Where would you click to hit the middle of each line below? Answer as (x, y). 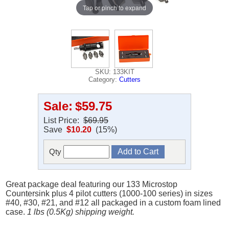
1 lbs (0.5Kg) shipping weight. (81, 212)
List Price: (63, 121)
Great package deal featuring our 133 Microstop (92, 185)
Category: (104, 80)
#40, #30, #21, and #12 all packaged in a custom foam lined (113, 203)
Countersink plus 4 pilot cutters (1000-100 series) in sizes (109, 194)
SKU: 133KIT (114, 72)
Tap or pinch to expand (114, 7)
